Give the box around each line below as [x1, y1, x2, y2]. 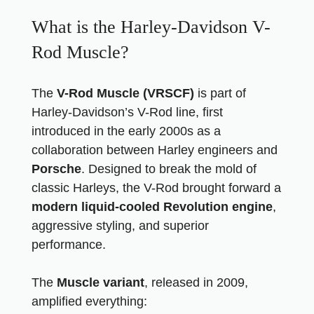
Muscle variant [57, 275, 144, 289]
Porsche [32, 162, 81, 176]
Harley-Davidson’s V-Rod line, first [32, 105, 223, 119]
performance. [32, 238, 106, 252]
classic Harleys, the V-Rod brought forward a [32, 181, 281, 195]
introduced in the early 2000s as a [32, 124, 221, 138]
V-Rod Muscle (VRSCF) [57, 86, 194, 100]
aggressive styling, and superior [32, 219, 209, 233]
